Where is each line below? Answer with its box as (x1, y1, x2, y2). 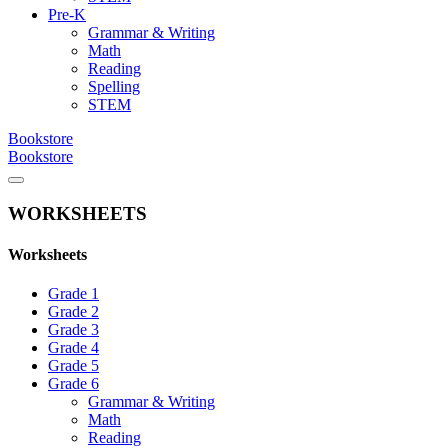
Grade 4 (48, 339, 99, 357)
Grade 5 (48, 357, 99, 375)
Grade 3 (48, 321, 99, 339)
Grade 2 (48, 303, 99, 321)
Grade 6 (48, 375, 99, 393)
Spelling (88, 78, 140, 95)
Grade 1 (48, 285, 99, 303)
